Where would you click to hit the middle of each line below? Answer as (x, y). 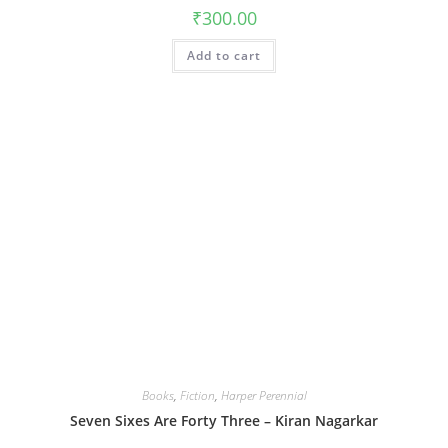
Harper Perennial (263, 395)
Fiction (197, 395)
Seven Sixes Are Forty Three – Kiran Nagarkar (224, 420)
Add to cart (224, 55)
